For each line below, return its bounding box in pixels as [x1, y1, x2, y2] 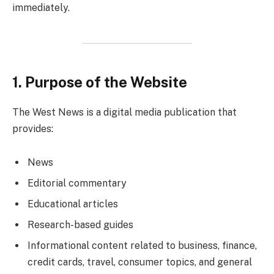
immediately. [12, 1, 70, 13]
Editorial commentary [28, 177, 127, 190]
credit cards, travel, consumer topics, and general [28, 256, 252, 268]
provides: [12, 122, 53, 135]
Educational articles [28, 198, 118, 210]
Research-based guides [28, 219, 133, 231]
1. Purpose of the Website [12, 73, 187, 91]
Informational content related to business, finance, [28, 240, 257, 252]
